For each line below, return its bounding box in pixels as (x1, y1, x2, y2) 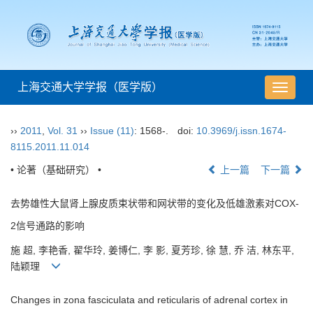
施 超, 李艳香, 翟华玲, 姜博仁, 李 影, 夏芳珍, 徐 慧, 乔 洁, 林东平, (10, 245, 294, 256)
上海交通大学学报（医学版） (17, 81, 163, 94)
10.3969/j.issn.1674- (196, 125, 286, 137)
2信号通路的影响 (10, 220, 85, 232)
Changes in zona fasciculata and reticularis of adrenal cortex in (10, 294, 288, 306)
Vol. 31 (48, 125, 78, 137)
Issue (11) (90, 125, 134, 137)
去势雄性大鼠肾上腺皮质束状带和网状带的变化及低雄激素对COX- (10, 198, 299, 210)
